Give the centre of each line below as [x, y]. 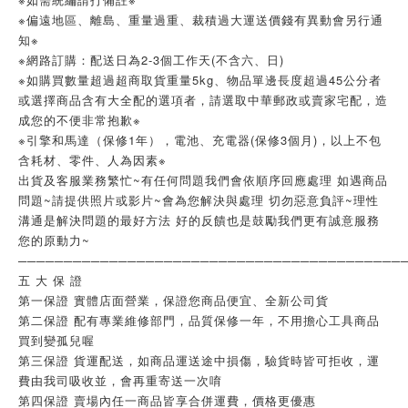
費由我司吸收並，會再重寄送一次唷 [120, 380]
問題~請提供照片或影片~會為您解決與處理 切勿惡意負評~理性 [199, 200]
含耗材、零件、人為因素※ [95, 160]
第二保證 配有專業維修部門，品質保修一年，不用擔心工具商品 [199, 320]
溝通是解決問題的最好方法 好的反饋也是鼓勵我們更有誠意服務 [199, 220]
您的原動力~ [54, 240]
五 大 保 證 [51, 280]
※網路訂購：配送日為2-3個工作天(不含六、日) [151, 60]
